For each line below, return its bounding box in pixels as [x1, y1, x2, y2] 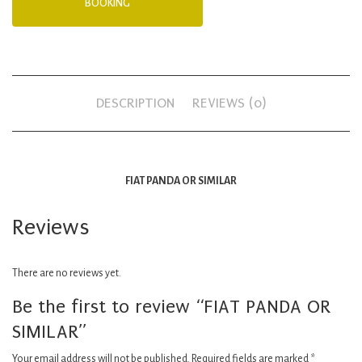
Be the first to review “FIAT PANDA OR [12, 296, 330, 318]
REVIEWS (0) [192, 95, 266, 111]
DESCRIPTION [96, 95, 175, 111]
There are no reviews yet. [12, 267, 121, 279]
